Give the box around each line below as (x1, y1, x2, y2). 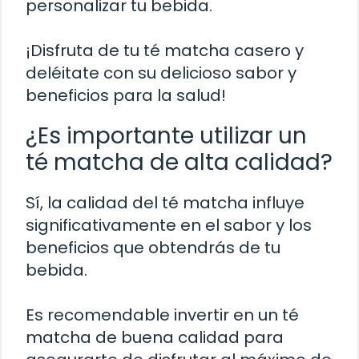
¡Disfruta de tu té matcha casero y (26, 39, 304, 63)
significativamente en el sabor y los (26, 214, 312, 237)
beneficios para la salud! (26, 84, 226, 107)
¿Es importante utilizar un (26, 120, 307, 152)
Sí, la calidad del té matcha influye (26, 192, 305, 215)
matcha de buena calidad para (26, 326, 284, 349)
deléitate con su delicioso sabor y (26, 62, 296, 85)
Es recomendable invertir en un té (26, 304, 299, 327)
